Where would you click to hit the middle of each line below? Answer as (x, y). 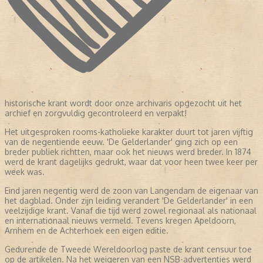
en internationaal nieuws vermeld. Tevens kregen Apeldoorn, (120, 221)
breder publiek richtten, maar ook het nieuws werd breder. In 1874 (128, 152)
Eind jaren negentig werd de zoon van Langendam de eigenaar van (131, 191)
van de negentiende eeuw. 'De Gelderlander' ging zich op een (121, 142)
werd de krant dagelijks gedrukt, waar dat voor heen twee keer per (131, 162)
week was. (25, 172)
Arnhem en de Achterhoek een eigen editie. (87, 231)
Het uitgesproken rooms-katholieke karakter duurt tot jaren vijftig (129, 132)
